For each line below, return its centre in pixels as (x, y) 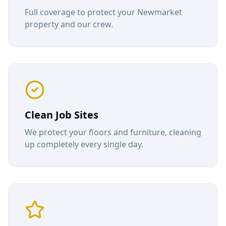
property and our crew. (69, 24)
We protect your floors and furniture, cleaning (113, 132)
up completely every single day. (84, 144)
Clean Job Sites (62, 115)
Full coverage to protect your (81, 12)
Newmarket (160, 12)
